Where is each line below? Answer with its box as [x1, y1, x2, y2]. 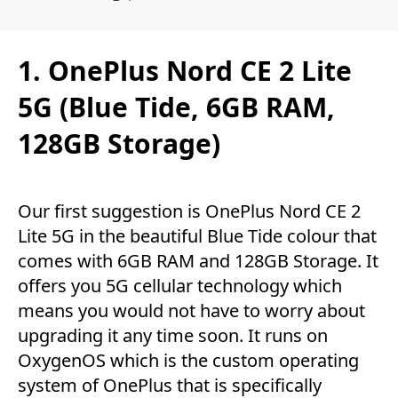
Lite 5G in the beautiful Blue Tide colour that [18, 223, 377, 248]
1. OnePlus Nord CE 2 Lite [18, 52, 352, 90]
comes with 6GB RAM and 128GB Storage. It [18, 248, 378, 273]
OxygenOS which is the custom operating [18, 347, 359, 372]
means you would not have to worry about [18, 298, 365, 322]
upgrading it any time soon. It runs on [18, 322, 328, 347]
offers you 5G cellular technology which [18, 273, 342, 298]
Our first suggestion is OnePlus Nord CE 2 [18, 198, 361, 223]
